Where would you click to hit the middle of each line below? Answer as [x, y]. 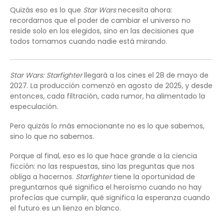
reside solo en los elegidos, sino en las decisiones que [102, 31]
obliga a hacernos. [43, 177]
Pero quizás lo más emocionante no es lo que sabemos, [107, 126]
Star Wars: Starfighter [46, 75]
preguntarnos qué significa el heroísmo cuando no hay [106, 187]
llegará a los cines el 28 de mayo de [145, 75]
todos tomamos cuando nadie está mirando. [89, 42]
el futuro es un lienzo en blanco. [65, 208]
